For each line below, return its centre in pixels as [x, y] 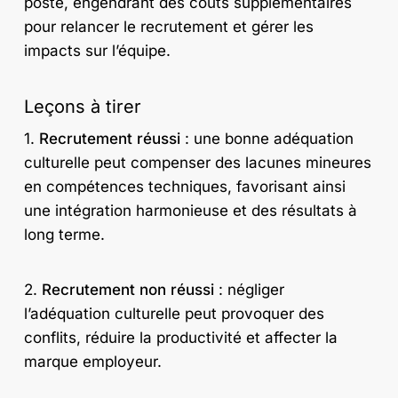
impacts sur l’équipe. [97, 51]
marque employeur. [92, 362]
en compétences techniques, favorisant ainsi [184, 186]
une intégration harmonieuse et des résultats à [190, 210]
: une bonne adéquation [267, 138]
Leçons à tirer [82, 106]
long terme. [64, 234]
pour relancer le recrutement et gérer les [168, 27]
